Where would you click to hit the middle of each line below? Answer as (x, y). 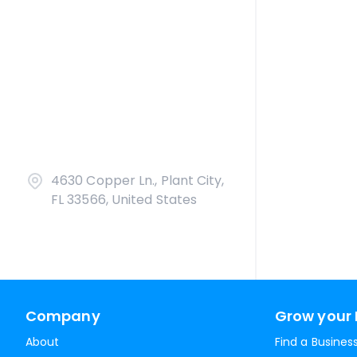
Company (63, 316)
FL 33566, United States (124, 200)
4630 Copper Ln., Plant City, (138, 180)
